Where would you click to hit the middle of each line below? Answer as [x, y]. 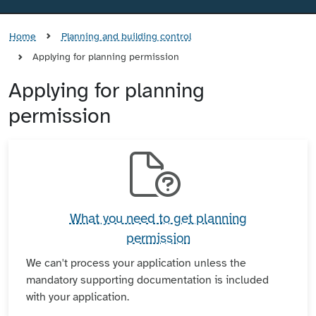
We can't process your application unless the [136, 263]
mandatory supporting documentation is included [147, 280]
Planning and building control [126, 36]
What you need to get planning [158, 218]
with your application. [78, 297]
